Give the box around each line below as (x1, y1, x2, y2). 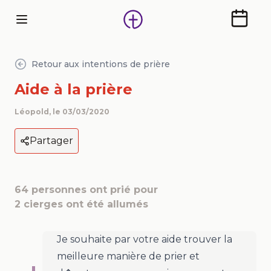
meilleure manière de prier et (57, 250, 200, 262)
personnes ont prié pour (31, 184, 158, 195)
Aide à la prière (15, 80, 132, 98)
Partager (30, 135, 73, 146)
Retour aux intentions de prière (31, 59, 170, 70)
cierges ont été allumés (24, 198, 148, 210)
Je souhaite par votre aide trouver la (57, 233, 232, 245)
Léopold (15, 107, 49, 116)
